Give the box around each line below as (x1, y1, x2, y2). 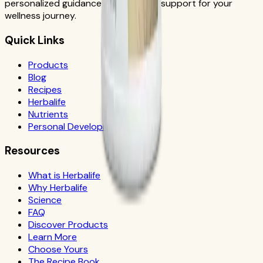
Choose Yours (28, 243, 88, 256)
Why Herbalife (28, 181, 87, 194)
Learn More (28, 231, 77, 244)
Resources (5, 143, 60, 159)
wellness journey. (5, 9, 76, 22)
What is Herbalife (28, 169, 100, 182)
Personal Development (28, 120, 125, 133)
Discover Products (28, 218, 108, 231)
